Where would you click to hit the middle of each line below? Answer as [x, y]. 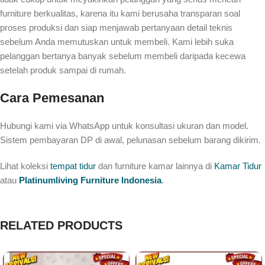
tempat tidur [73, 166]
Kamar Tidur [238, 166]
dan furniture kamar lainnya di [155, 166]
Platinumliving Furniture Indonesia [90, 180]
